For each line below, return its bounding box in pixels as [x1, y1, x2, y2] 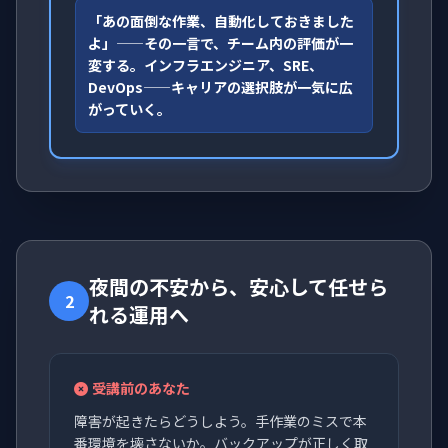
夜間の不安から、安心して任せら [89, 272, 388, 302]
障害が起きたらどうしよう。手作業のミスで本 [74, 411, 367, 432]
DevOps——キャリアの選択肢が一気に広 [88, 77, 353, 98]
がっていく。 [88, 99, 171, 120]
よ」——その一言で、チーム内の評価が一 [88, 33, 353, 54]
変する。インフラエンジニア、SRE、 [88, 55, 323, 76]
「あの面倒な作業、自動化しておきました [88, 11, 354, 32]
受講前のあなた [92, 378, 190, 399]
